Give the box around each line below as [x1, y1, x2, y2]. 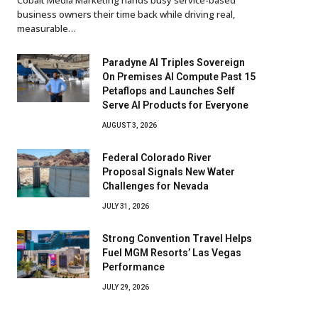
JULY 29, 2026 [102, 283, 149, 291]
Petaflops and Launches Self [102, 84, 235, 97]
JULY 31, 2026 [102, 202, 149, 210]
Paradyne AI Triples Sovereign [102, 56, 245, 68]
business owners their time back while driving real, [17, 7, 235, 21]
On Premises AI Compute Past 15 [102, 70, 256, 82]
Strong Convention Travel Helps [102, 232, 252, 244]
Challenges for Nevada [102, 180, 209, 192]
